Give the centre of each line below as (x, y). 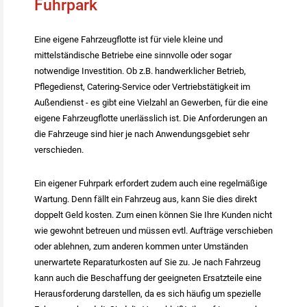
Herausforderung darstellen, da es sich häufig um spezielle (148, 293)
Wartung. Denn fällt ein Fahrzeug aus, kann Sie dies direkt (146, 199)
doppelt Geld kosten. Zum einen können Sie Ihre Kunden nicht (153, 214)
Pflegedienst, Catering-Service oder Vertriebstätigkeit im (142, 86)
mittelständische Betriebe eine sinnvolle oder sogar (133, 55)
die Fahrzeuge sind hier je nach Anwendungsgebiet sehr (142, 134)
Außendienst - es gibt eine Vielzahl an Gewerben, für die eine (151, 102)
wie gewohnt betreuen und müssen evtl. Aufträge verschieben (153, 230)
